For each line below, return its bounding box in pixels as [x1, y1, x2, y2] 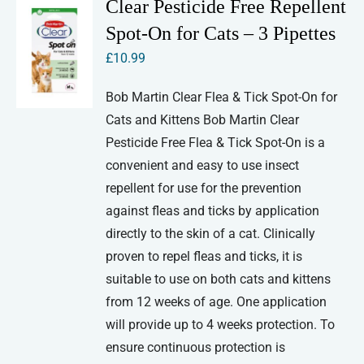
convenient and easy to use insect [106, 158, 300, 174]
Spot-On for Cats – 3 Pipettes [106, 23, 336, 45]
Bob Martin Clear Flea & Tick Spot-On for [106, 89, 338, 106]
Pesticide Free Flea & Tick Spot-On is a [106, 135, 326, 151]
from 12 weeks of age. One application [106, 294, 327, 310]
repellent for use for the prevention [106, 180, 302, 197]
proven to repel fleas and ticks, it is [106, 249, 303, 265]
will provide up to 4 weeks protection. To [106, 317, 336, 333]
